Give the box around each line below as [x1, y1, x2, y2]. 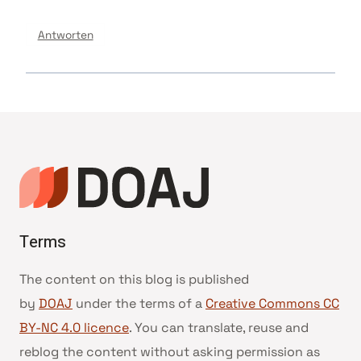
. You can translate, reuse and [129, 319, 309, 336]
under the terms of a [73, 295, 205, 312]
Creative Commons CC [205, 295, 339, 312]
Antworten [37, 27, 93, 42]
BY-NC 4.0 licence [19, 319, 129, 336]
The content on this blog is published [19, 271, 249, 288]
